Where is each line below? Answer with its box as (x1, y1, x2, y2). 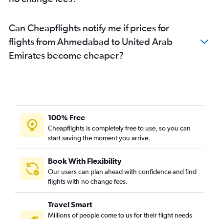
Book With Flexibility (48, 156, 122, 165)
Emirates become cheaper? (9, 49, 124, 61)
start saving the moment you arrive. (48, 133, 150, 142)
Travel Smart (48, 199, 92, 209)
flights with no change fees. (48, 177, 128, 185)
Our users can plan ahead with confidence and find (48, 167, 197, 175)
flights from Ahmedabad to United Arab (9, 35, 173, 47)
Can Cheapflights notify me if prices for (9, 22, 169, 33)
